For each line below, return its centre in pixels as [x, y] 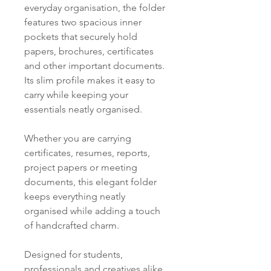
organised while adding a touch [92, 211]
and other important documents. [94, 66]
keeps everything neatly [75, 196]
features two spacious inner [83, 22]
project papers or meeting [81, 167]
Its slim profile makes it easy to [90, 80]
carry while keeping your [76, 95]
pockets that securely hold [81, 37]
